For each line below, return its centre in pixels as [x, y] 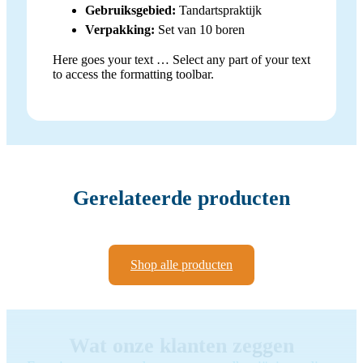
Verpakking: [120, 29]
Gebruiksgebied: [130, 10]
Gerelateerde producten [181, 199]
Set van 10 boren [200, 29]
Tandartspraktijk [219, 10]
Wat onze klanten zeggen [181, 345]
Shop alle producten [181, 264]
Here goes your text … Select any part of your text [181, 59]
